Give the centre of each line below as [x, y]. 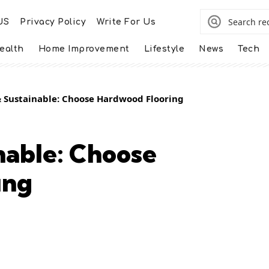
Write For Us [126, 22]
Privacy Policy [53, 22]
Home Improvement [84, 49]
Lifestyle [164, 49]
